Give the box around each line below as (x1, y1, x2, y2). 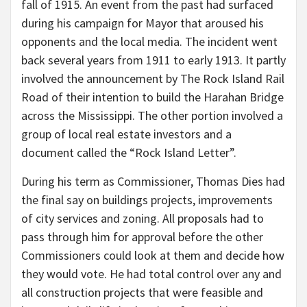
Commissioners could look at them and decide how (21, 247, 284, 264)
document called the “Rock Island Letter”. (21, 145, 236, 161)
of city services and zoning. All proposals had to (21, 210, 264, 227)
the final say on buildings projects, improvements (21, 192, 273, 208)
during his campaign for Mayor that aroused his (21, 15, 264, 32)
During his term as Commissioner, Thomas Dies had (21, 173, 285, 190)
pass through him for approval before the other (21, 229, 263, 245)
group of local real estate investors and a (21, 126, 232, 143)
